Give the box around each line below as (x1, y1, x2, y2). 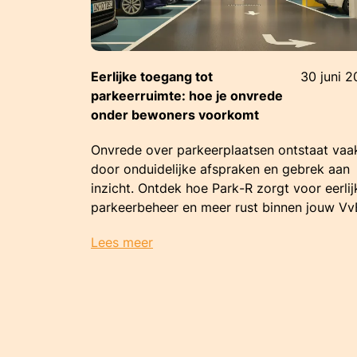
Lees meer (91, 233, 153, 251)
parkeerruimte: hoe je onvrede (91, 87, 283, 104)
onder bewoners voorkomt (91, 106, 259, 124)
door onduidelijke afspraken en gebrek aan (91, 160, 350, 178)
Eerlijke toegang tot (91, 68, 213, 85)
